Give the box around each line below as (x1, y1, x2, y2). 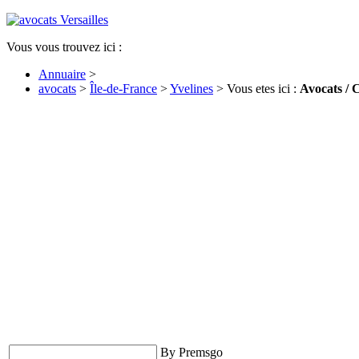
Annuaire (38, 67, 86, 81)
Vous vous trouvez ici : (6, 40, 122, 54)
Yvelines (170, 82, 213, 95)
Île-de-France (90, 82, 157, 95)
